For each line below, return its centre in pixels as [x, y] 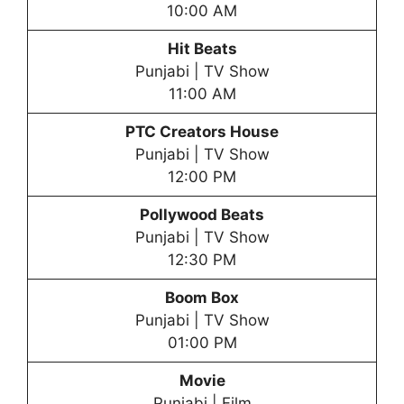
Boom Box [202, 297]
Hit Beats [202, 48]
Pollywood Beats [202, 214]
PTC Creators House [202, 131]
